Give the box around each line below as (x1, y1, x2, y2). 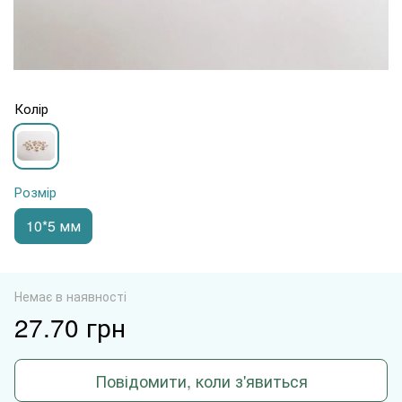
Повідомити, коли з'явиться (94, 368, 308, 392)
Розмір (14, 181, 57, 201)
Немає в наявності (14, 286, 127, 305)
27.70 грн (14, 308, 126, 345)
